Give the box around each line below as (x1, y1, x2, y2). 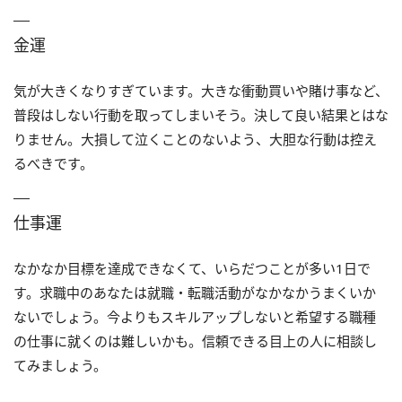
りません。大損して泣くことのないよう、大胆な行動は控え (13, 129, 377, 148)
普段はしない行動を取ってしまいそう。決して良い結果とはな (13, 105, 389, 124)
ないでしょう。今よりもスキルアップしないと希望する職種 (13, 307, 376, 326)
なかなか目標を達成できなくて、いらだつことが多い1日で (13, 258, 371, 277)
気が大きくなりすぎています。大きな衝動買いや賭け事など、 (13, 81, 389, 100)
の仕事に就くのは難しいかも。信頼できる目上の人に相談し (13, 331, 377, 350)
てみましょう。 (13, 355, 107, 374)
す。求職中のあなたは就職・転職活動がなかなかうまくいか (13, 283, 376, 301)
